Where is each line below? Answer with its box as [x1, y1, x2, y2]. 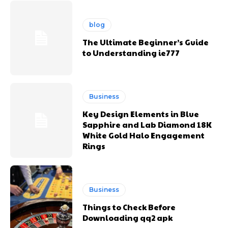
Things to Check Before [82, 201, 176, 212]
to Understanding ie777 [82, 47, 180, 58]
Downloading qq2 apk [82, 212, 173, 223]
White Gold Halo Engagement [82, 129, 205, 140]
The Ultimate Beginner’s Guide [82, 36, 209, 47]
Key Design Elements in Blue [82, 108, 199, 119]
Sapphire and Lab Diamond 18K [82, 119, 212, 130]
